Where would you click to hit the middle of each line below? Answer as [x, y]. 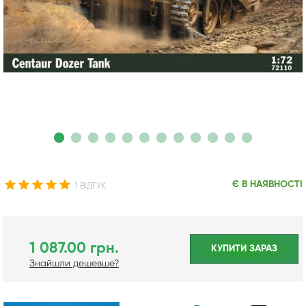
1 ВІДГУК [91, 186]
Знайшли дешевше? [74, 263]
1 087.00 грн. [74, 248]
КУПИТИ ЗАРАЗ [244, 248]
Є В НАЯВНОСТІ [267, 184]
